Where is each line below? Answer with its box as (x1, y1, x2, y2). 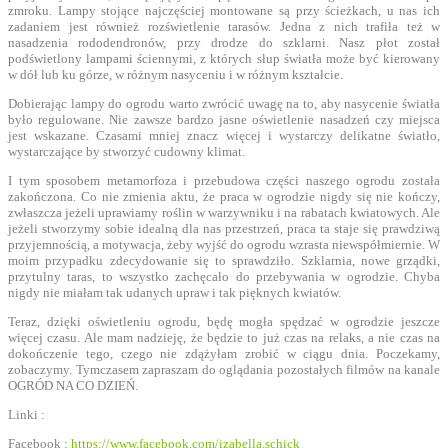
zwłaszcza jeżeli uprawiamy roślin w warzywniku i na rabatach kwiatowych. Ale (8, 204, 440, 220)
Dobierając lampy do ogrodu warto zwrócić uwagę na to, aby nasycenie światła (8, 95, 440, 111)
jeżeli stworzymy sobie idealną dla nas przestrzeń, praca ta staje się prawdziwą (8, 220, 440, 236)
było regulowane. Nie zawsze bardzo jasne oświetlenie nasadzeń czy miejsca (8, 111, 440, 127)
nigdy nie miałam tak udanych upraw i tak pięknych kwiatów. (8, 284, 341, 300)
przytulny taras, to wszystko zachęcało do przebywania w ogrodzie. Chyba (8, 268, 440, 284)
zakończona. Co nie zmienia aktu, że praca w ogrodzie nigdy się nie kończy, (8, 188, 440, 204)
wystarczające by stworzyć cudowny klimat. (8, 143, 245, 159)
